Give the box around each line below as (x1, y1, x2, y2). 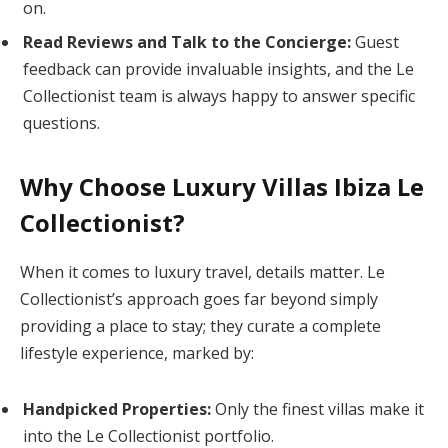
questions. (23, 111, 100, 134)
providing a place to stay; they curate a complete (20, 315, 381, 338)
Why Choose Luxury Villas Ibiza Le (20, 170, 424, 204)
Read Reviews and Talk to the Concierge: (23, 30, 351, 53)
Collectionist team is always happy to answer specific (23, 84, 415, 107)
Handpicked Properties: (23, 398, 211, 421)
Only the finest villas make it (211, 398, 424, 421)
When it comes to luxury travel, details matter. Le (20, 261, 385, 284)
